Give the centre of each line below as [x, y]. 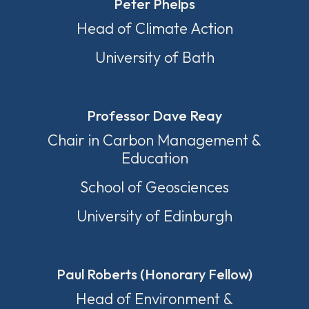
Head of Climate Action [154, 28]
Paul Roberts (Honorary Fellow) [154, 274]
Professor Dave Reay [154, 116]
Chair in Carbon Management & [154, 140]
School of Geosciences [154, 187]
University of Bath [154, 57]
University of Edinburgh [154, 216]
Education [154, 158]
